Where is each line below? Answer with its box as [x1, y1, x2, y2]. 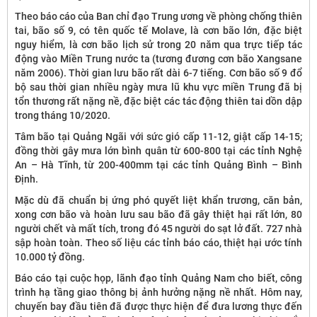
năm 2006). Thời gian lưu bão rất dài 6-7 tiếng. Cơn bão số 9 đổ [15, 67, 302, 79]
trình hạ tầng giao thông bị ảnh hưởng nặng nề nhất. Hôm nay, [15, 287, 302, 298]
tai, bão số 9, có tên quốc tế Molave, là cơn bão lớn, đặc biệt [15, 25, 302, 36]
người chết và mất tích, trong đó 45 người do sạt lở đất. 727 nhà [15, 223, 302, 234]
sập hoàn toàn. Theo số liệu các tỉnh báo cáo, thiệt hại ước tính [15, 237, 302, 248]
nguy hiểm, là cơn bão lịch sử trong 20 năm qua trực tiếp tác [15, 39, 302, 50]
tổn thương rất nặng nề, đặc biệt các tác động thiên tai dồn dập [15, 96, 302, 107]
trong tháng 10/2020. [15, 110, 110, 121]
